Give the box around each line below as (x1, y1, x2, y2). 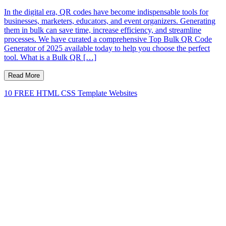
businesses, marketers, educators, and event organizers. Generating (4, 16, 215, 25)
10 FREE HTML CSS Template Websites (4, 88, 137, 97)
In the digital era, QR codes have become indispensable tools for (4, 7, 208, 16)
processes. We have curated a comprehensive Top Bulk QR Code (4, 34, 212, 43)
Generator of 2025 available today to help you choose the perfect (4, 43, 210, 52)
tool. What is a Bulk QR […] (4, 52, 96, 62)
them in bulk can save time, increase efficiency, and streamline (4, 25, 201, 34)
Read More (8, 71, 40, 79)
